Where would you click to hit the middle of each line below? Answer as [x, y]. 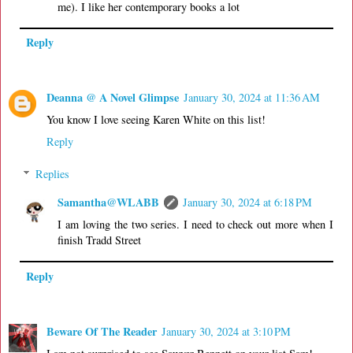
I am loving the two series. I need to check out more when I [195, 225]
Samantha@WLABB [109, 203]
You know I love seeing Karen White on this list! [156, 119]
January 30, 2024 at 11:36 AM [252, 97]
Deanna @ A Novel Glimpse [113, 97]
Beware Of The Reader [102, 331]
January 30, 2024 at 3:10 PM [226, 331]
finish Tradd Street [100, 240]
